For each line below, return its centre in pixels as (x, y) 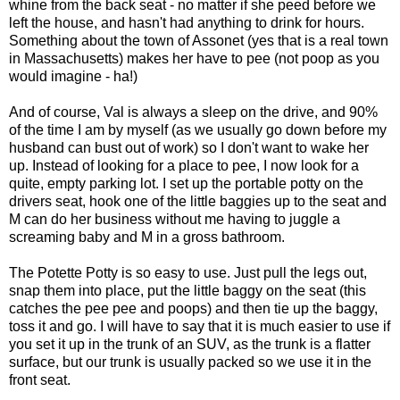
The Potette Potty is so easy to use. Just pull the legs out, (188, 272)
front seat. (40, 379)
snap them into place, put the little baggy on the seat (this (187, 290)
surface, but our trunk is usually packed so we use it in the (190, 362)
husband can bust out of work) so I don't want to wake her (189, 147)
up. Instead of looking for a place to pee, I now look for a (184, 165)
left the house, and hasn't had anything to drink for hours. (187, 22)
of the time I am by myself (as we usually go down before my (198, 129)
